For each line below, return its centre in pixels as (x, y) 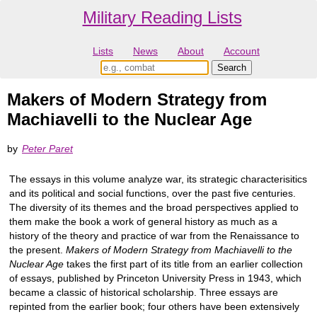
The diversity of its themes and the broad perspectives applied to (154, 207)
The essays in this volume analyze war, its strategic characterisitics (158, 179)
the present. (38, 249)
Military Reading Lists (162, 17)
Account (242, 51)
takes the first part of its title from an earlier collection (183, 264)
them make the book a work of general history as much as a (143, 221)
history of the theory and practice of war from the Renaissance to (154, 235)
